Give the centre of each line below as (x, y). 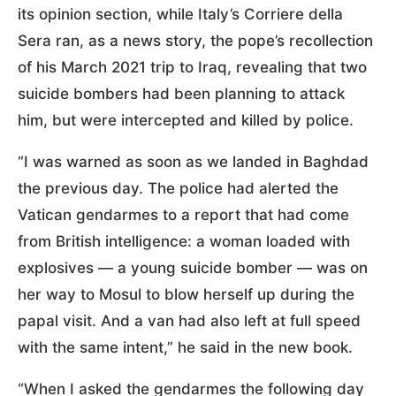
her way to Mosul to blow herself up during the (186, 294)
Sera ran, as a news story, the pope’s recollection (195, 40)
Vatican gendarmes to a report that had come (183, 214)
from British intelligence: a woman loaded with (184, 241)
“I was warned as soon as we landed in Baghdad (193, 161)
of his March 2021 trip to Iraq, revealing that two (192, 67)
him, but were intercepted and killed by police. (186, 120)
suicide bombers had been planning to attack (181, 93)
